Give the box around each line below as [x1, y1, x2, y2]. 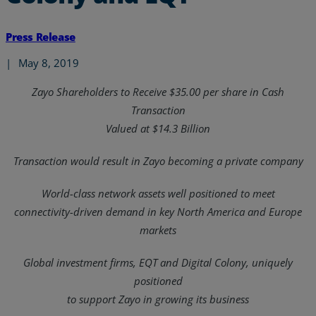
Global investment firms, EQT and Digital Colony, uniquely [23, 255, 293, 269]
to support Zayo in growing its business [67, 291, 249, 306]
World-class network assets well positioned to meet [41, 186, 275, 200]
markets [140, 222, 176, 237]
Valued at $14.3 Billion [106, 121, 210, 135]
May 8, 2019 [18, 56, 80, 71]
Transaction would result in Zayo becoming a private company [13, 153, 303, 168]
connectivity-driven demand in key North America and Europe [14, 204, 302, 219]
